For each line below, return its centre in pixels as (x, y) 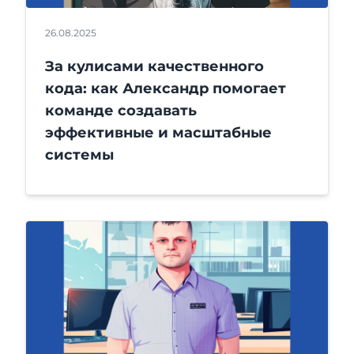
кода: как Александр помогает (166, 88)
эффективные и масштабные (158, 132)
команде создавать (121, 110)
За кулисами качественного (154, 66)
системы (79, 154)
